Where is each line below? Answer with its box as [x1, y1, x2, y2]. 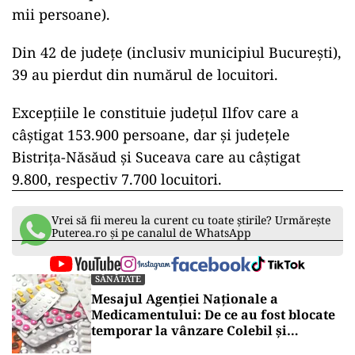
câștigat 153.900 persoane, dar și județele [12, 125, 290, 145]
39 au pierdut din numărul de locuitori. [12, 65, 278, 85]
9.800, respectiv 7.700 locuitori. [12, 170, 222, 189]
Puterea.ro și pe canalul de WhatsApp [52, 225, 251, 241]
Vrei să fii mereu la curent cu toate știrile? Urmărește [52, 212, 330, 228]
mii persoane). [12, 5, 110, 25]
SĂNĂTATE [95, 273, 141, 285]
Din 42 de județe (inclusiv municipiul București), [12, 43, 342, 63]
